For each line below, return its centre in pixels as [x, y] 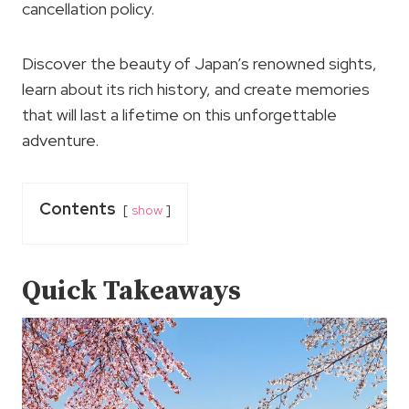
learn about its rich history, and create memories [196, 89]
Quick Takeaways [131, 291]
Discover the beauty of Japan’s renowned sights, [199, 63]
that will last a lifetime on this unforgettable [179, 115]
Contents [78, 209]
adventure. [60, 140]
